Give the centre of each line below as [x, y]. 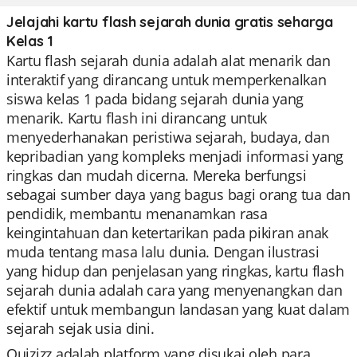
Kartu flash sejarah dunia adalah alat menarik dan [169, 61]
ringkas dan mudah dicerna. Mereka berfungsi [157, 175]
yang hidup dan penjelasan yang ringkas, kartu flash [175, 271]
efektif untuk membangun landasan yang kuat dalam [178, 309]
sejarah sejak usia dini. [80, 328]
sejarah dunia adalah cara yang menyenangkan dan [175, 290]
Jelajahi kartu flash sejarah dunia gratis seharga [170, 22]
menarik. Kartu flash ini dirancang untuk [137, 118]
